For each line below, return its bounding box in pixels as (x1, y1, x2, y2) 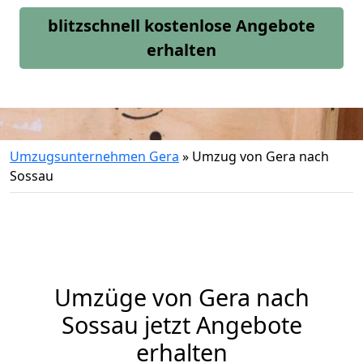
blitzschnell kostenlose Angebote (48, 15, 315, 36)
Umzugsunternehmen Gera (10, 147, 179, 165)
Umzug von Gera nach (192, 147, 329, 165)
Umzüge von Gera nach (53, 281, 310, 313)
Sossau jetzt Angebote (61, 309, 302, 340)
